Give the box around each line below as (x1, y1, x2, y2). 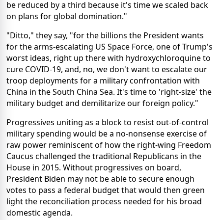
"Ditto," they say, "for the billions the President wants (6, 30, 204, 41)
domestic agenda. (6, 207, 73, 219)
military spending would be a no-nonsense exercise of (6, 128, 207, 139)
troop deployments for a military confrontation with (6, 75, 200, 86)
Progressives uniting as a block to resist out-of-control (6, 117, 209, 128)
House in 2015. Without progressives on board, (6, 162, 181, 173)
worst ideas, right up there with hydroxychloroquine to (6, 53, 211, 64)
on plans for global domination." (6, 11, 127, 22)
